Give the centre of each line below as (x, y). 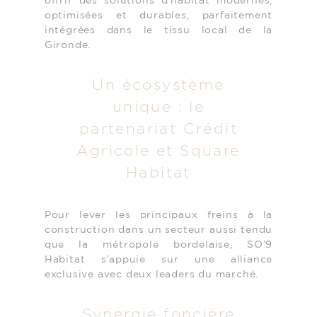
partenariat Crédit (158, 130)
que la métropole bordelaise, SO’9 (158, 245)
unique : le (158, 108)
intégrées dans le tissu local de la (158, 30)
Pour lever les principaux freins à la (158, 215)
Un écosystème (158, 86)
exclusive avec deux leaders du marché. (151, 275)
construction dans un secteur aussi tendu (158, 230)
